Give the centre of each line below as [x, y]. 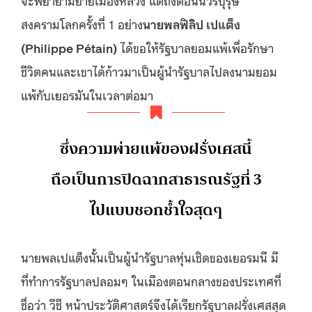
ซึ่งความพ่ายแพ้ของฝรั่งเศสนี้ [156, 148]
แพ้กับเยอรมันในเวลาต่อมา [87, 94]
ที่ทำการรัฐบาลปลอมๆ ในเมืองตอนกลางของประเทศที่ [151, 280]
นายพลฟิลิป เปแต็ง [192, 23]
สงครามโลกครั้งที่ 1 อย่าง [82, 23]
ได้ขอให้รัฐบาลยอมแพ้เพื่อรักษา [195, 47]
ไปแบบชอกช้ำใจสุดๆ [156, 210]
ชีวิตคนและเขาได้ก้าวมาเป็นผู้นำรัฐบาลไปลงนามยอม [149, 71]
